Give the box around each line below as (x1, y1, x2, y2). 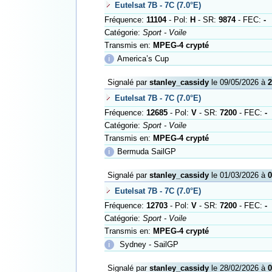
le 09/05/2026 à (208, 78, 268, 87)
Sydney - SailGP (117, 240, 178, 249)
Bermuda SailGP (117, 147, 176, 156)
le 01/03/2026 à (208, 171, 268, 180)
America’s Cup (117, 54, 169, 63)
